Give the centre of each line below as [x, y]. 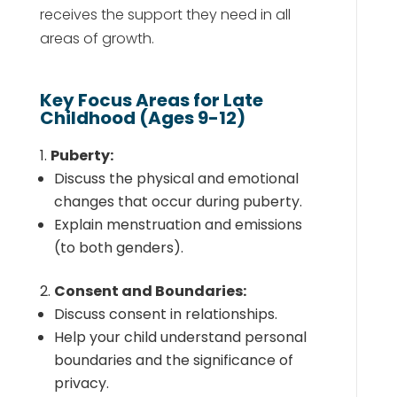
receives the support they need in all [165, 15]
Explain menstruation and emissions [178, 225]
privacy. [81, 383]
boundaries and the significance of [173, 360]
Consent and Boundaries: [150, 291]
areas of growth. [97, 39]
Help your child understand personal [180, 337]
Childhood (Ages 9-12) [142, 118]
